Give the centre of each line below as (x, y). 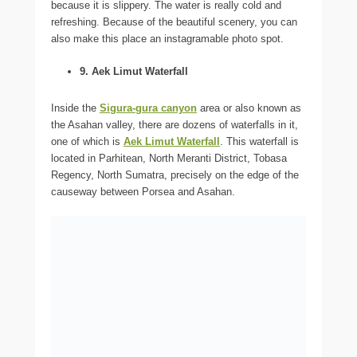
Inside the (75, 108)
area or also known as (249, 108)
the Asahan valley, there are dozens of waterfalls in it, (175, 124)
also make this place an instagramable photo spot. (167, 38)
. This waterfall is (259, 141)
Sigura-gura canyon (148, 108)
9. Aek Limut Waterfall (134, 71)
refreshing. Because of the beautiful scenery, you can (174, 22)
